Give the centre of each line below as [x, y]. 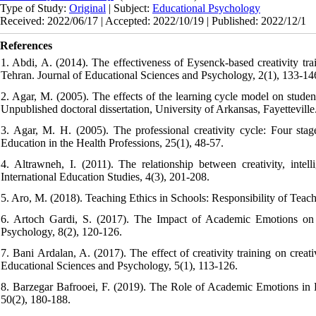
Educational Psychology [206, 8]
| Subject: [129, 8]
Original [87, 8]
